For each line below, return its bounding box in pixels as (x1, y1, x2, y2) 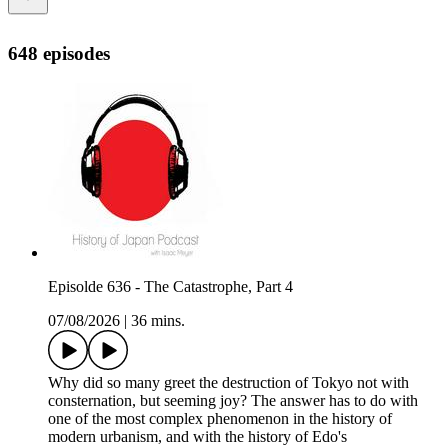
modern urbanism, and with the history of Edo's (48, 428, 347, 446)
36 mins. (131, 312, 185, 330)
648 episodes (8, 42, 110, 64)
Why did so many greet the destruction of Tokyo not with (48, 374, 409, 392)
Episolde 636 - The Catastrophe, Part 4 (48, 278, 293, 296)
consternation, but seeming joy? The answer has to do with (48, 392, 418, 410)
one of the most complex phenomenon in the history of (48, 410, 392, 428)
